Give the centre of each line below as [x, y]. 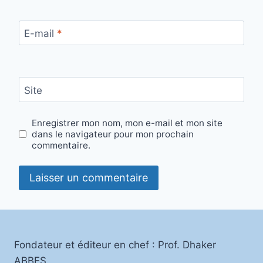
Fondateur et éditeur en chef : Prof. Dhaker [115, 245]
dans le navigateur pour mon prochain [113, 134]
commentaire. [61, 145]
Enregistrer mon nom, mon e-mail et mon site [127, 123]
